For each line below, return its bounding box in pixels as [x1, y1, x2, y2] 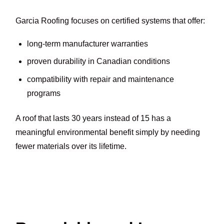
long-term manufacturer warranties [26, 39, 148, 48]
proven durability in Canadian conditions [26, 57, 170, 66]
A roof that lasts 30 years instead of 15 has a [15, 114, 171, 123]
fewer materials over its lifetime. [15, 142, 127, 151]
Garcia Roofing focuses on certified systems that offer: [15, 16, 205, 25]
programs [26, 88, 60, 97]
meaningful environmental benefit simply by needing [15, 128, 200, 137]
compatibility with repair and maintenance [26, 74, 174, 83]
